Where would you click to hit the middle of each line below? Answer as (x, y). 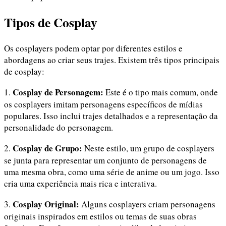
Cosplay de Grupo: (47, 148)
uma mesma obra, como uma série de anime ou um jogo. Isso (112, 172)
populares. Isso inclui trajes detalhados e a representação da (111, 116)
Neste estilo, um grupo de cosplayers (148, 148)
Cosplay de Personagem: (58, 92)
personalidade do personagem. (59, 128)
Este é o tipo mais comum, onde (161, 92)
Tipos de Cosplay (51, 22)
